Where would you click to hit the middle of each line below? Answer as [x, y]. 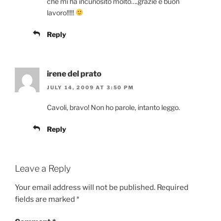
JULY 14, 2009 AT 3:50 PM [91, 88]
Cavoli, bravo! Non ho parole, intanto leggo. [113, 108]
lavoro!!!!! [61, 12]
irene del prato [74, 74]
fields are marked [46, 199]
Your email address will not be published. [85, 187]
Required [173, 187]
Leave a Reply [43, 169]
